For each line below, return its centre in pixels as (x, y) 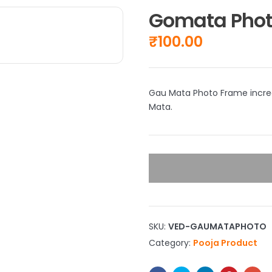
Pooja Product (225, 243)
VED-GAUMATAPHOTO (217, 226)
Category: (171, 243)
